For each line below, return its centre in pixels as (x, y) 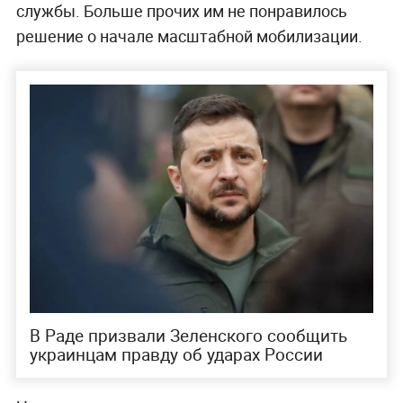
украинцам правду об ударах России (176, 355)
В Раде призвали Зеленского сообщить (188, 336)
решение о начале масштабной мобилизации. (189, 36)
